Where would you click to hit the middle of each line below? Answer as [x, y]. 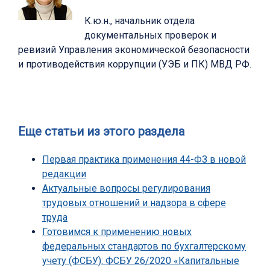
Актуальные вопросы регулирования [126, 188]
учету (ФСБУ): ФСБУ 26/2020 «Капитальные [141, 260]
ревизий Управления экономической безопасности [134, 49]
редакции [64, 174]
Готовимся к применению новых [117, 231]
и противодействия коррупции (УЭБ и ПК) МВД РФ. [135, 64]
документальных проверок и [150, 35]
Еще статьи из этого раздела [101, 131]
